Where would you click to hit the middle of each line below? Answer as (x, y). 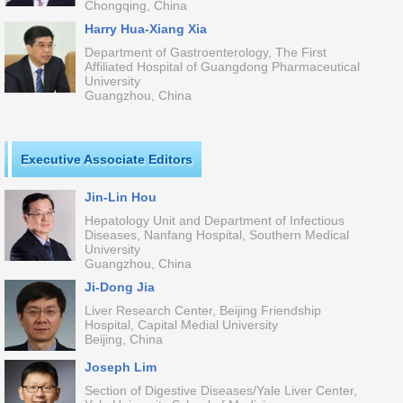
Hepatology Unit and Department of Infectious (214, 220)
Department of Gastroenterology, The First (205, 52)
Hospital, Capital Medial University (181, 325)
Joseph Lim (120, 367)
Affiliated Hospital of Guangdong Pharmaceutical (222, 67)
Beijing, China (123, 339)
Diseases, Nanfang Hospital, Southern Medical (216, 235)
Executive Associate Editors (107, 159)
